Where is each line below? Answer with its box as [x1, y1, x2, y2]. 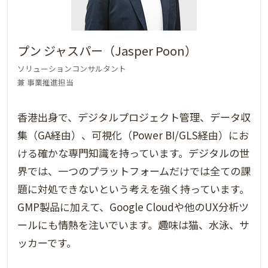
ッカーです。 [17, 235, 77, 251]
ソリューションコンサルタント [17, 63, 126, 75]
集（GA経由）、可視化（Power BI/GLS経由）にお [17, 127, 249, 143]
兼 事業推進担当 [17, 77, 74, 89]
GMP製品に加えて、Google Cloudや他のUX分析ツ [17, 199, 249, 215]
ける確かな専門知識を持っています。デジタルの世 [17, 145, 249, 161]
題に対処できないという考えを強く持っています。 [17, 181, 249, 197]
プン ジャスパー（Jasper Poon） [17, 42, 197, 60]
